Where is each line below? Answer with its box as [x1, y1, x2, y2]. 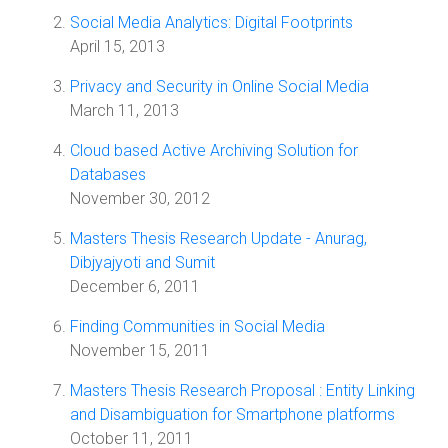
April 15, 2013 [70, 37, 165, 56]
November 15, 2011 [70, 341, 210, 360]
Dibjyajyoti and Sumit [70, 253, 215, 272]
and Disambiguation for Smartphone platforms [70, 405, 395, 424]
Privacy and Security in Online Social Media [70, 77, 369, 96]
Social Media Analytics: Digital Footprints [70, 13, 353, 32]
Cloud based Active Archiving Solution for [70, 141, 358, 160]
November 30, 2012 [70, 189, 210, 208]
